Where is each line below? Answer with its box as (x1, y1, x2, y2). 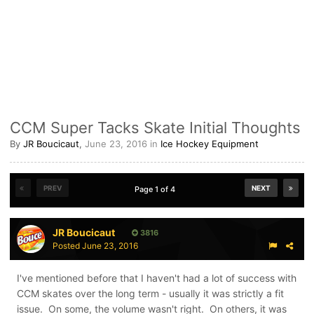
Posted (53, 240, 82, 251)
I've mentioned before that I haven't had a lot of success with (17, 272, 296, 284)
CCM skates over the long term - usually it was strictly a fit (17, 287, 284, 299)
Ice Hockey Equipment (161, 138, 259, 149)
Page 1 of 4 (135, 184, 179, 194)
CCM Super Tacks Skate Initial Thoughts (10, 118, 301, 137)
